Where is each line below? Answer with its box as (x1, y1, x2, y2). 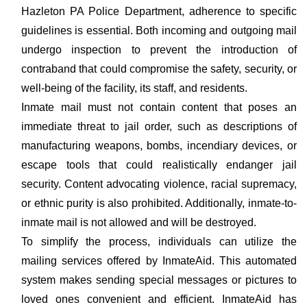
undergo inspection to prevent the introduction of (21, 44, 297, 56)
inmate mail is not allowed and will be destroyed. (21, 217, 256, 228)
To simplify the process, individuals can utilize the (21, 236, 297, 247)
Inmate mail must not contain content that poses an (21, 101, 297, 113)
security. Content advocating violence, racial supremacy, (21, 178, 297, 190)
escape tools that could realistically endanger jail (21, 159, 297, 171)
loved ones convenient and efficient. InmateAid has (21, 293, 297, 305)
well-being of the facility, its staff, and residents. (21, 82, 247, 94)
